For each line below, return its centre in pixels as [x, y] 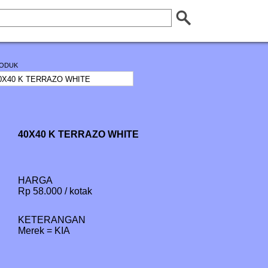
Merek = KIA [44, 231]
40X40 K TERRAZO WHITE [79, 134]
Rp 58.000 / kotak [55, 191]
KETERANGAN [52, 220]
